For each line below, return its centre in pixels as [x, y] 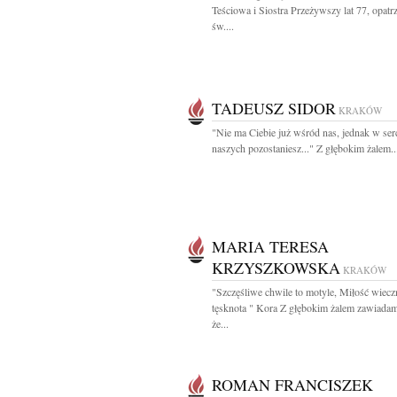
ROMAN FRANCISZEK [292, 385]
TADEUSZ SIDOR [274, 108]
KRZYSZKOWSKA [276, 268]
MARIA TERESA [270, 246]
